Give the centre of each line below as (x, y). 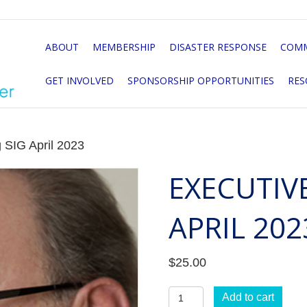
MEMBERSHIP (124, 47)
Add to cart (248, 297)
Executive (195, 295)
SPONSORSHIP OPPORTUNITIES (200, 80)
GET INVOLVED (79, 80)
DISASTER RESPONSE (218, 47)
